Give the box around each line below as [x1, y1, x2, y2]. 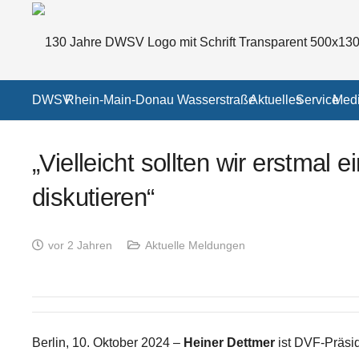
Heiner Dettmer [184, 336, 275, 349]
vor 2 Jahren [47, 239, 112, 252]
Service [296, 93, 339, 107]
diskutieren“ [32, 184, 155, 212]
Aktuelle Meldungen [144, 239, 245, 252]
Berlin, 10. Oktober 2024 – [32, 336, 184, 349]
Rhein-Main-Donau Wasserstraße [65, 93, 256, 107]
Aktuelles [249, 93, 302, 107]
